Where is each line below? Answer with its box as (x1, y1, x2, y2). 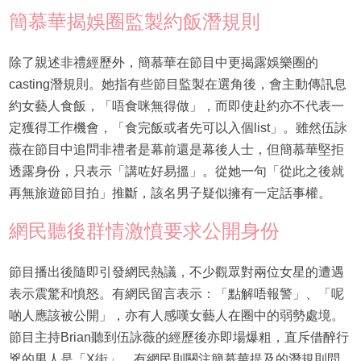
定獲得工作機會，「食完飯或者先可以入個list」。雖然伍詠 (8, 121, 347, 135)
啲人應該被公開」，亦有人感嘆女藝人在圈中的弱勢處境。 (8, 309, 344, 323)
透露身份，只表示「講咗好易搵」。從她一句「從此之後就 (8, 164, 344, 179)
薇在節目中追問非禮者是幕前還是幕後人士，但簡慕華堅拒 (8, 143, 344, 157)
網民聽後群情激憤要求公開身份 (8, 220, 280, 243)
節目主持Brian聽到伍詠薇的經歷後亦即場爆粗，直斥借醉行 (8, 330, 349, 345)
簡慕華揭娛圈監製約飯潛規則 (8, 10, 260, 33)
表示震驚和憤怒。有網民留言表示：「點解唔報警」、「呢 (8, 287, 344, 301)
